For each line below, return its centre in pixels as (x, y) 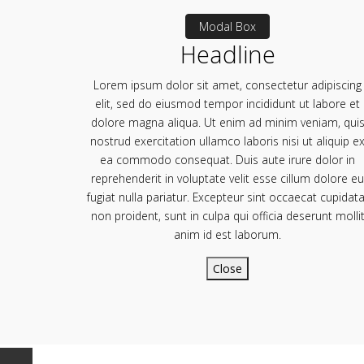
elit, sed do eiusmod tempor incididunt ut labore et (227, 103)
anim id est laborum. (227, 234)
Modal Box (227, 26)
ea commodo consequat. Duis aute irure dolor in (227, 159)
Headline (227, 54)
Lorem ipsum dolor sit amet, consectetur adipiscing (227, 84)
